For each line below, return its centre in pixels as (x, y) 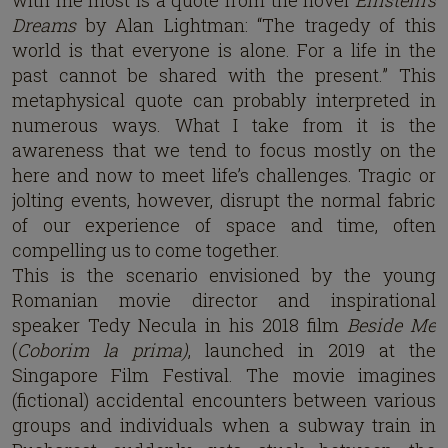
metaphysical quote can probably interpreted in (224, 100)
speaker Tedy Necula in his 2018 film (179, 325)
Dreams (44, 25)
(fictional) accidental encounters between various (224, 400)
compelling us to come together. (146, 250)
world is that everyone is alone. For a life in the (224, 50)
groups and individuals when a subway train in (224, 425)
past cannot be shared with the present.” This (224, 75)
